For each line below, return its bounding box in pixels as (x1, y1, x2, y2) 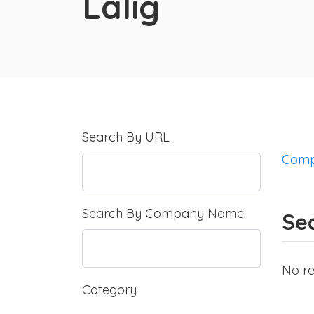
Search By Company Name (82, 205, 244, 222)
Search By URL (82, 129, 170, 146)
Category (82, 282, 137, 299)
